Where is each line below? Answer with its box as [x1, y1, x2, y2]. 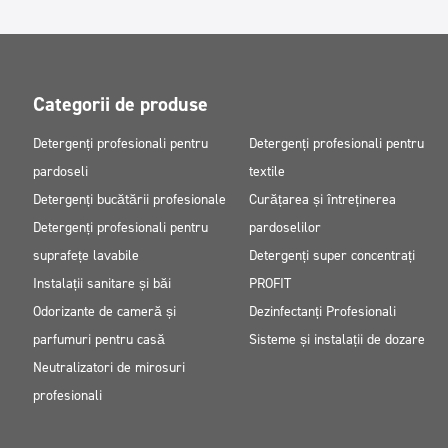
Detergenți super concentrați [249, 246, 416, 265]
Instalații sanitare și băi [33, 274, 172, 293]
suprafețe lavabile [33, 246, 140, 265]
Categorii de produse [33, 91, 209, 117]
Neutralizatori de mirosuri [33, 358, 186, 377]
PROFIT [249, 274, 292, 293]
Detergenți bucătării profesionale [33, 190, 227, 209]
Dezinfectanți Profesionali [249, 302, 397, 321]
